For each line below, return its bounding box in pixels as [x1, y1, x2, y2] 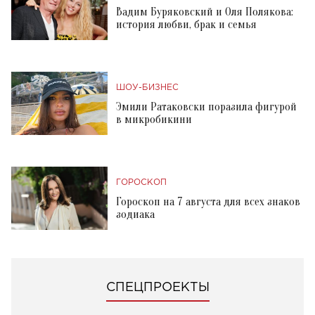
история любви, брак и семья [116, 18, 257, 31]
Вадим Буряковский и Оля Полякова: [116, 5, 293, 18]
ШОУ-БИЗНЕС [116, 83, 179, 91]
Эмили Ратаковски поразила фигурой [116, 100, 297, 113]
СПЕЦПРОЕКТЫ [105, 281, 210, 293]
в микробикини [116, 112, 192, 126]
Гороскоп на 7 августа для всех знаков [116, 195, 300, 208]
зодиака [116, 207, 155, 221]
